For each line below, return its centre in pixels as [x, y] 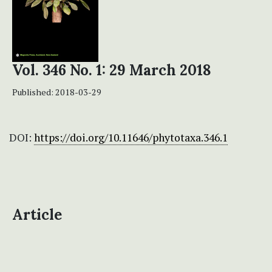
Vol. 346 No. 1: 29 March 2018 [112, 70]
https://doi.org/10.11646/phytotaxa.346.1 [131, 138]
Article [37, 215]
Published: [34, 92]
